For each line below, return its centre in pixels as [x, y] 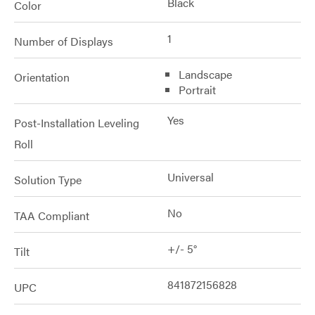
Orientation [42, 77]
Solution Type [48, 180]
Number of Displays [64, 41]
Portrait [197, 90]
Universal [191, 177]
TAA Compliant [52, 216]
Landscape [205, 74]
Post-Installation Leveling [77, 123]
